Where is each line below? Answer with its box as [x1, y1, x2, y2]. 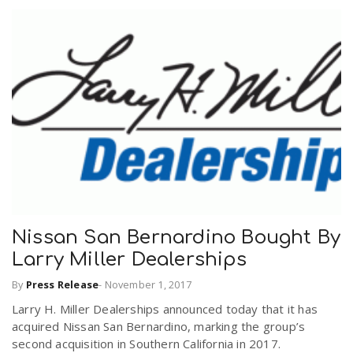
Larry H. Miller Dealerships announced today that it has [12, 301, 318, 318]
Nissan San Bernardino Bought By [12, 226, 341, 248]
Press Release [25, 277, 99, 292]
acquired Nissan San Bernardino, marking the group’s [12, 318, 306, 335]
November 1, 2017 [104, 277, 191, 292]
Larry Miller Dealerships [12, 248, 247, 270]
